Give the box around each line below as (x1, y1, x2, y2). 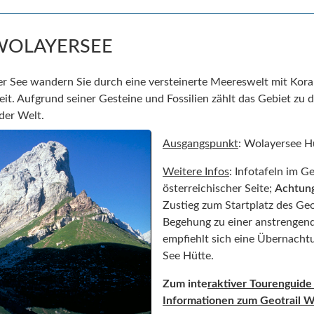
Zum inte (163, 278, 207, 290)
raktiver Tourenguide (207, 278, 312, 290)
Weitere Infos (163, 166, 229, 178)
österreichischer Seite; (163, 183, 275, 195)
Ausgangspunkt (163, 138, 238, 150)
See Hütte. (163, 250, 214, 262)
